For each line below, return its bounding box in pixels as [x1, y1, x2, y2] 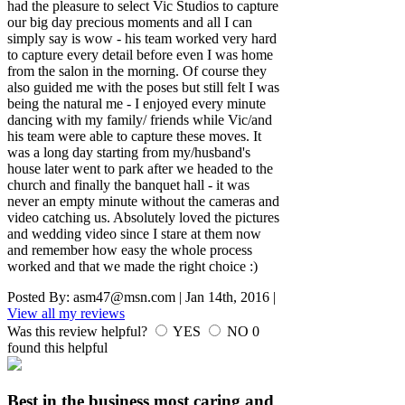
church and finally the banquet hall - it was [7, 176, 250, 193]
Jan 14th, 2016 [185, 288, 269, 305]
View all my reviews [7, 305, 125, 321]
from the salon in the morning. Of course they [7, 62, 267, 79]
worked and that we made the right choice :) [7, 258, 258, 274]
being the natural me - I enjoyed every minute [7, 95, 266, 111]
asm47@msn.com [73, 288, 175, 305]
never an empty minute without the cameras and [7, 193, 279, 209]
